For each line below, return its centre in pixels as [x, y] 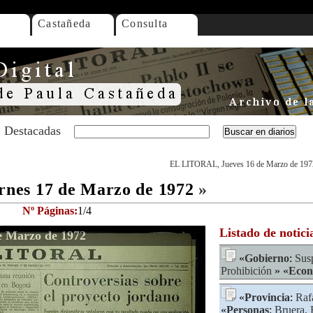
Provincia [267, 297]
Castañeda [65, 23]
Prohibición [246, 271]
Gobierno [267, 258]
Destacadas [32, 131]
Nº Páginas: [50, 211]
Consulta [145, 23]
